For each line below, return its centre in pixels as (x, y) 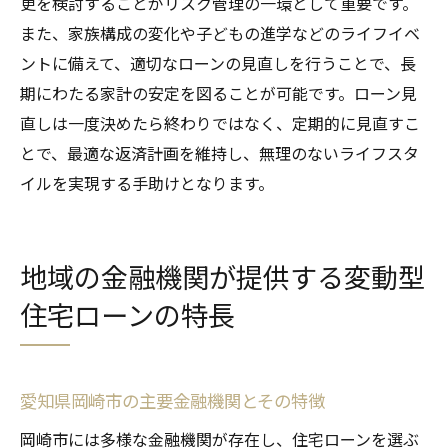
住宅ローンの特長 (127, 314)
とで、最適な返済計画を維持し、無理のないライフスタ (219, 152)
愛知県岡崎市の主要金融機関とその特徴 (172, 400)
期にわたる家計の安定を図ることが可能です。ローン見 (218, 92)
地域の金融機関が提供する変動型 (222, 276)
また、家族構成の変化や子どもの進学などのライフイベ (220, 32)
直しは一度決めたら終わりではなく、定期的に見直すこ (220, 122)
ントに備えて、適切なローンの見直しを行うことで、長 (218, 62)
